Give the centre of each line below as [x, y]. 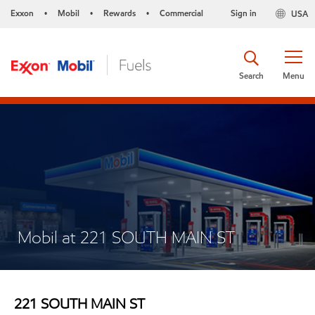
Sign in [243, 13]
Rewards [120, 13]
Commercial [181, 13]
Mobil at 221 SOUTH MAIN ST [126, 237]
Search [251, 75]
